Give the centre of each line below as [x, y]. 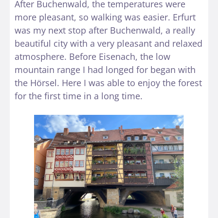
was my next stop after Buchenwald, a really [105, 30]
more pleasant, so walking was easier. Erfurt [105, 17]
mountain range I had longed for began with [105, 70]
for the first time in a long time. [79, 96]
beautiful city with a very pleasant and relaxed [109, 44]
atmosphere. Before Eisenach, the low [92, 57]
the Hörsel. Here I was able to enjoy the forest [108, 83]
